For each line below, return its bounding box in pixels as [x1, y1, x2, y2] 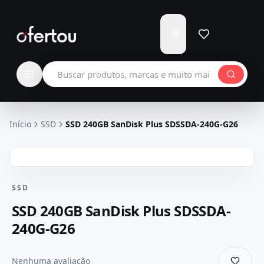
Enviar [186, 19, 206, 28]
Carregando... [186, 38, 241, 49]
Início [9, 118, 31, 130]
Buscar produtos [42, 61, 117, 74]
